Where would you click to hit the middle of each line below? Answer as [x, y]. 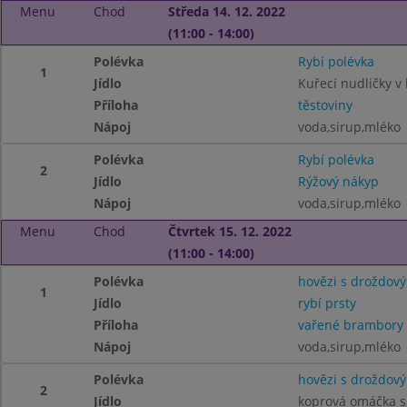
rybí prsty [327, 303]
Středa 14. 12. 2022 [226, 11]
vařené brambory [350, 325]
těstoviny [325, 105]
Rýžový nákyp [338, 181]
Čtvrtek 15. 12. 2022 [229, 231]
